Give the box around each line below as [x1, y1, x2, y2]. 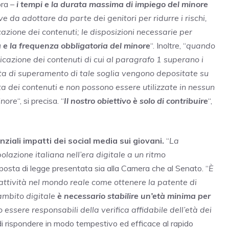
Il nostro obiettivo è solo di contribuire [64, 95, 208, 106]
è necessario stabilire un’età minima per [55, 190, 211, 201]
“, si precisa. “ [17, 95, 64, 106]
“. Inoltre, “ [150, 40, 186, 51]
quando [186, 40, 215, 51]
